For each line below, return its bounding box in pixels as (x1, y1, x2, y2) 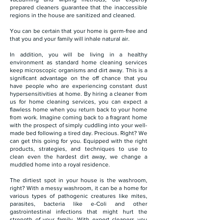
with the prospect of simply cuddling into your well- (10, 122, 147, 129)
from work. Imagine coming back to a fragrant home (10, 114, 147, 121)
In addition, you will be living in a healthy (10, 51, 147, 58)
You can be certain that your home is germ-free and (10, 27, 147, 34)
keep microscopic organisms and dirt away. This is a (10, 67, 147, 74)
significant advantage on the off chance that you (10, 75, 147, 82)
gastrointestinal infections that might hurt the (10, 208, 147, 215)
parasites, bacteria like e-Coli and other (10, 200, 147, 207)
